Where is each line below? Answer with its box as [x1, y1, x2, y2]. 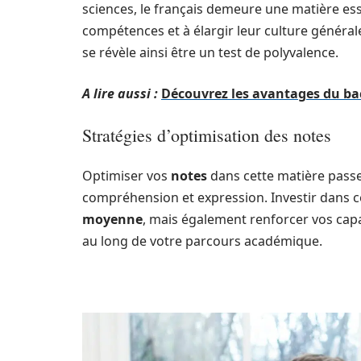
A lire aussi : [82, 85, 158, 102]
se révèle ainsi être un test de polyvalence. [82, 44, 338, 61]
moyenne [82, 210, 143, 228]
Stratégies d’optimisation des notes [82, 123, 331, 147]
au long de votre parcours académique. [82, 232, 322, 250]
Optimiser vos [82, 167, 171, 185]
